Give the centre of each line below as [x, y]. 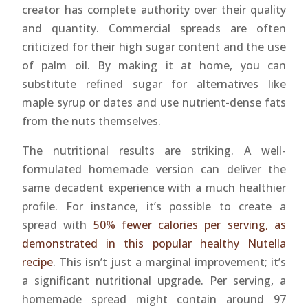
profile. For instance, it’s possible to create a [154, 206]
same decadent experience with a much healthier [154, 188]
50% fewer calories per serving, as [190, 225]
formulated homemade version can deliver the [154, 169]
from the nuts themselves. [91, 121]
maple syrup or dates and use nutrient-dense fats [154, 102]
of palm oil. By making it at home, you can [154, 65]
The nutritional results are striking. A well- [154, 151]
